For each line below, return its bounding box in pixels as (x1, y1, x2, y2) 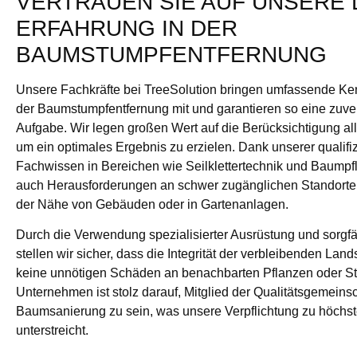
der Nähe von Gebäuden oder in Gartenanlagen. (16, 197, 288, 211)
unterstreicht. (16, 324, 88, 338)
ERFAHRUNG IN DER (16, 15, 237, 41)
